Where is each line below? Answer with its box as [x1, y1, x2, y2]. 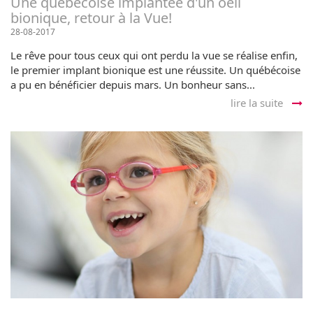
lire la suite [231, 96, 286, 110]
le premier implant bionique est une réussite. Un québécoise [10, 63, 300, 78]
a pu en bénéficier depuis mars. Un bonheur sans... [10, 78, 255, 92]
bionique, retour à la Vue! [10, 8, 172, 28]
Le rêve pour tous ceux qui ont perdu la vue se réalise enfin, [10, 48, 298, 63]
